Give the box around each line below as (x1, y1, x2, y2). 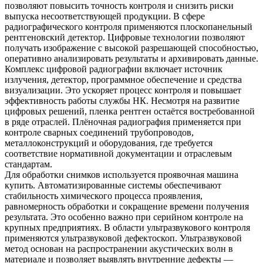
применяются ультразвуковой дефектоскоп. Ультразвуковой (5, 233, 242, 244)
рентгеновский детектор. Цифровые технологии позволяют (5, 32, 245, 43)
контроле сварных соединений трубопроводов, (5, 127, 194, 138)
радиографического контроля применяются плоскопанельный (5, 22, 252, 32)
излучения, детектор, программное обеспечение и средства (5, 75, 242, 85)
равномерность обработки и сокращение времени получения (5, 201, 249, 212)
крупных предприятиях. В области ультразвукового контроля (5, 222, 250, 233)
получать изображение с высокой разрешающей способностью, (5, 43, 258, 53)
